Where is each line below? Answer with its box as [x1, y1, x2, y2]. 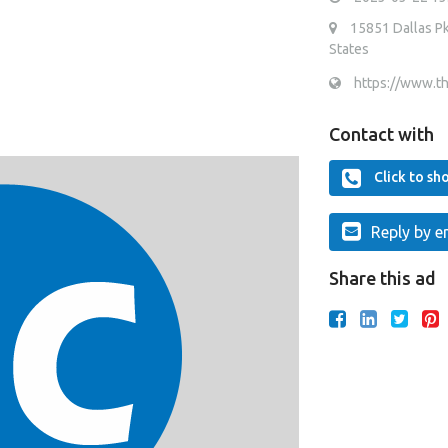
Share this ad [329, 268, 436, 289]
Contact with [329, 124, 434, 145]
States [329, 41, 369, 58]
